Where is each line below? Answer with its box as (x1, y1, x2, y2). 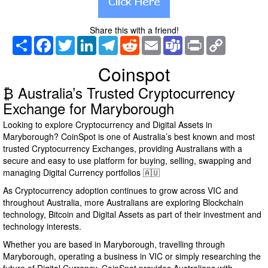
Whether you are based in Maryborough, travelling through (3, 238, 225, 251)
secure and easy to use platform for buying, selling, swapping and (3, 154, 251, 167)
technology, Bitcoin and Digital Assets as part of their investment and (3, 208, 261, 221)
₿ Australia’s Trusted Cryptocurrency (3, 82, 235, 103)
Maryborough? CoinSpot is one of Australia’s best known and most (3, 130, 255, 143)
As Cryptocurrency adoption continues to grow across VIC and (3, 184, 238, 197)
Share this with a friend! (89, 24, 179, 36)
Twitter (75, 35, 100, 47)
